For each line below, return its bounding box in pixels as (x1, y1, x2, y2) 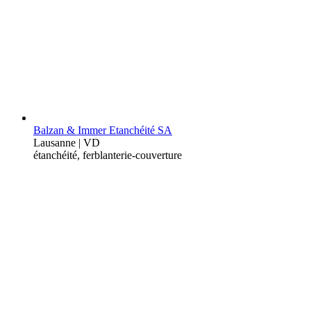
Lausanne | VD (33, 136, 100, 149)
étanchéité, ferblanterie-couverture (33, 149, 182, 161)
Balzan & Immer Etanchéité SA (33, 124, 172, 136)
